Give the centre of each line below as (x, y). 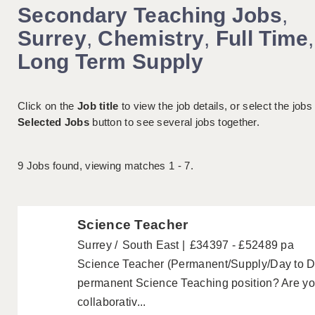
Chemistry (151, 39)
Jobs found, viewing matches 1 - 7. (108, 166)
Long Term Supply (110, 62)
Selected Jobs (53, 122)
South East (150, 245)
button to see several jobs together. (174, 122)
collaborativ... (112, 302)
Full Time (262, 39)
